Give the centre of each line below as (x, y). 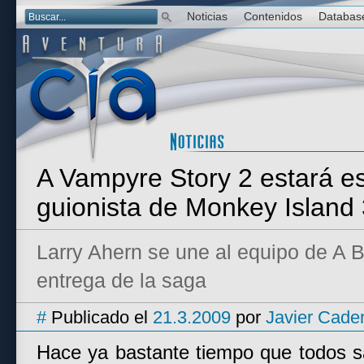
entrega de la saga (121, 280)
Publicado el (100, 317)
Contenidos (273, 17)
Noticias (207, 17)
